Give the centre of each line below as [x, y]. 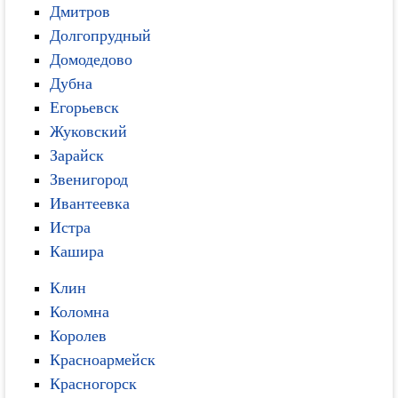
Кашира [77, 251]
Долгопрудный [101, 36]
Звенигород [89, 179]
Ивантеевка [90, 203]
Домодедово [92, 60]
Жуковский [89, 131]
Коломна [80, 311]
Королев [79, 335]
